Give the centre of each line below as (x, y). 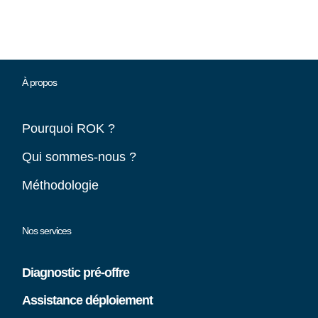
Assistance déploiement (88, 300)
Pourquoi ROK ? (69, 128)
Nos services (47, 231)
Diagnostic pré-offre (76, 273)
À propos (40, 82)
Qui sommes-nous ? (79, 157)
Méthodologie (61, 185)
